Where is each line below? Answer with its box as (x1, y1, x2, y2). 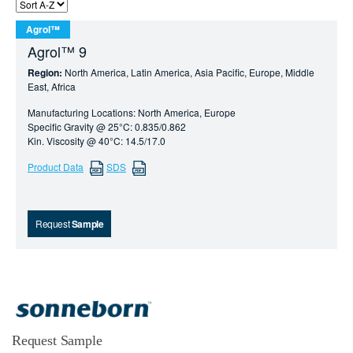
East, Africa (28, 80, 76, 93)
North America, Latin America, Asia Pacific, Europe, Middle (65, 65, 314, 79)
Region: (28, 65, 62, 80)
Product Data (28, 160, 84, 173)
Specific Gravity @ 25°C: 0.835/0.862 (28, 120, 186, 133)
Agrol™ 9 (28, 41, 87, 61)
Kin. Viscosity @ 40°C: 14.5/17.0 (28, 134, 165, 147)
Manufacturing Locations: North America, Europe (28, 106, 236, 119)
